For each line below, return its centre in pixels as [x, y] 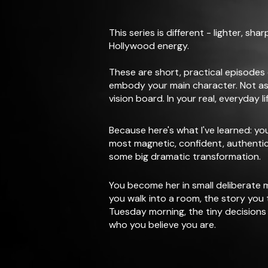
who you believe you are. [162, 225]
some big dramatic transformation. [185, 156]
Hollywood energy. [149, 46]
